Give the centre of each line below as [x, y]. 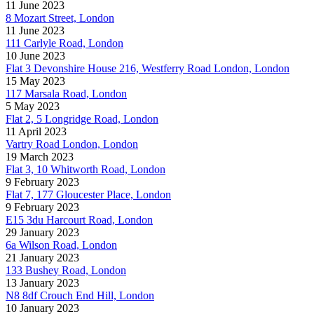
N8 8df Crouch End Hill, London [80, 295]
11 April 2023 [36, 131]
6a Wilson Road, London [61, 245]
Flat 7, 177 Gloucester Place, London [88, 194]
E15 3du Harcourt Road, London [79, 219]
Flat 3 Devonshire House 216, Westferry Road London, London [148, 68]
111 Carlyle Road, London [64, 43]
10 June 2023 [35, 55]
